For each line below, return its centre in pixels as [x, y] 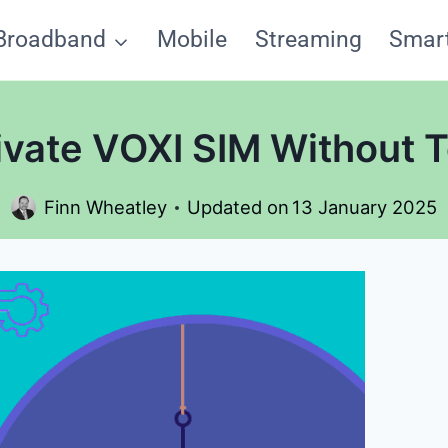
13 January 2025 [365, 207]
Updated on [237, 207]
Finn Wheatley [105, 207]
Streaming [308, 39]
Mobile [192, 39]
